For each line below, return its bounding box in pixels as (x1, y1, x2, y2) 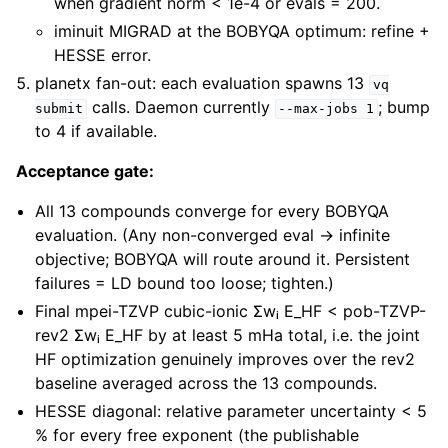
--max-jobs (278, 101, 359, 117)
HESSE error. (54, 45, 152, 66)
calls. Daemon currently (86, 97, 275, 118)
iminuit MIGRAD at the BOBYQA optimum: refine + (54, 21, 431, 42)
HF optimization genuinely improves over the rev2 (35, 349, 416, 370)
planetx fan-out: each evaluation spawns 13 (35, 73, 370, 94)
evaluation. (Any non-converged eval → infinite (35, 225, 391, 246)
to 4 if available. (35, 121, 158, 142)
